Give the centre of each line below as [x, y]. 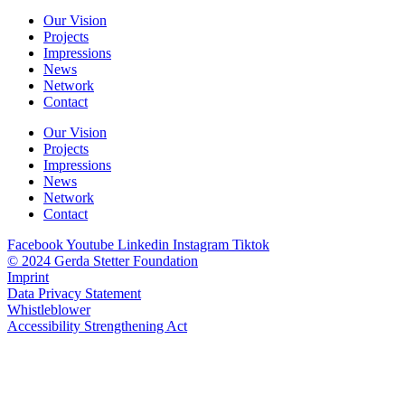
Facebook [35, 245]
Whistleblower [49, 310]
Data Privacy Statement [74, 294]
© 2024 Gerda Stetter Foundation [103, 261]
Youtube [90, 245]
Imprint [28, 278]
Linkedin [143, 245]
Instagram [201, 245]
